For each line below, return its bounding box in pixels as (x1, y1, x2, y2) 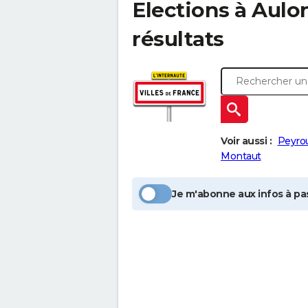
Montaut (221, 150, 261, 162)
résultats (132, 26, 224, 52)
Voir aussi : (221, 135, 272, 147)
